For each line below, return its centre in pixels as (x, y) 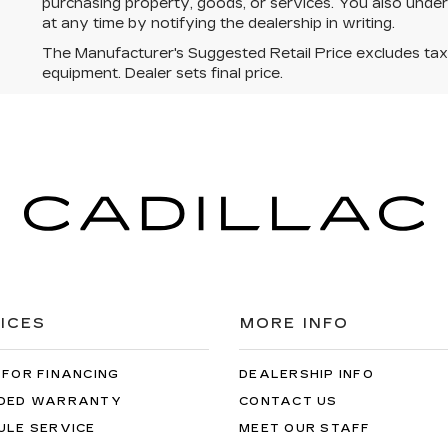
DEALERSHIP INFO (306, 374)
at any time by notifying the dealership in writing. (218, 23)
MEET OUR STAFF (305, 428)
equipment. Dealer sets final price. (162, 73)
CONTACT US (288, 401)
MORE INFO (294, 323)
